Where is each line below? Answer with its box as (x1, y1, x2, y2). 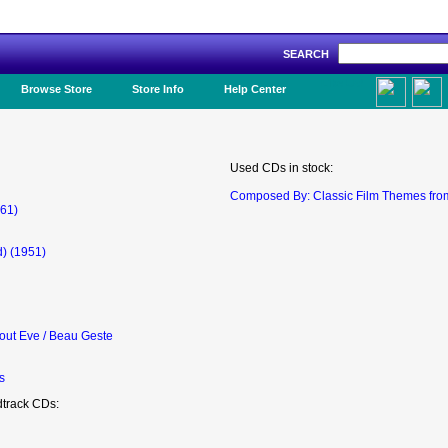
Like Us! (321, 77, 364, 89)
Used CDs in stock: (230, 161, 333, 175)
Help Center (224, 83, 286, 95)
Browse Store (21, 83, 92, 95)
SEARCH (283, 48, 338, 60)
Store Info (132, 83, 184, 95)
